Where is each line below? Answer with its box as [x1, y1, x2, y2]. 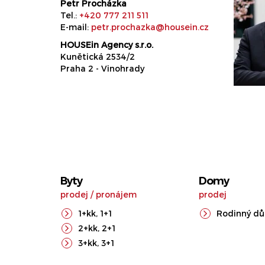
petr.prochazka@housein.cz [91, 22, 209, 32]
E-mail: [60, 22, 91, 32]
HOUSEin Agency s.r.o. [60, 40, 153, 50]
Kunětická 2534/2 [60, 51, 135, 62]
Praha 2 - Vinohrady [60, 63, 144, 73]
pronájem [96, 189, 137, 199]
